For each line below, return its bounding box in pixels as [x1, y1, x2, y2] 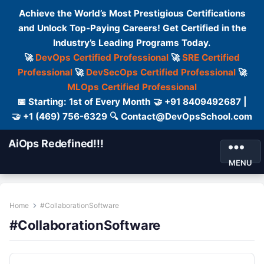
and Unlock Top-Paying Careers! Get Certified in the [18, 22, 246, 34]
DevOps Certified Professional [35, 52, 169, 63]
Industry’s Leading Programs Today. [53, 37, 211, 48]
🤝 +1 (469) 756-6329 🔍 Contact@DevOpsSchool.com [12, 111, 252, 122]
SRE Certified [182, 52, 240, 63]
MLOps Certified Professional [67, 81, 197, 93]
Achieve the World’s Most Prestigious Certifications [18, 8, 246, 19]
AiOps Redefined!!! [8, 137, 104, 150]
